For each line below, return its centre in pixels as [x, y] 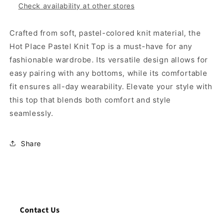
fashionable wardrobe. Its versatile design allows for [109, 60]
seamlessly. [31, 113]
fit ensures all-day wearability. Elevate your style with [111, 86]
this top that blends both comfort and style [90, 100]
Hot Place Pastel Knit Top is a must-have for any [101, 46]
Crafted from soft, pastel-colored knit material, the [105, 33]
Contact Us [40, 210]
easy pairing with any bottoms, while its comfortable [109, 73]
